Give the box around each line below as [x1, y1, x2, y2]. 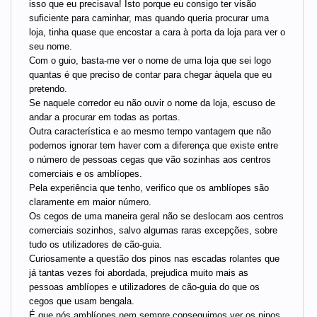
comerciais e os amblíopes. [29, 168, 142, 180]
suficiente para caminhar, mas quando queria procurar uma [29, 13, 269, 24]
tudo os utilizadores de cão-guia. [29, 239, 162, 250]
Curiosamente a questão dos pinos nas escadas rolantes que [29, 253, 279, 265]
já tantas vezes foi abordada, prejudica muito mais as [29, 267, 248, 279]
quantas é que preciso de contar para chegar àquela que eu [29, 69, 272, 81]
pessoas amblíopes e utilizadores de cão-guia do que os [29, 282, 260, 293]
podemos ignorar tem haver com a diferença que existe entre [29, 140, 278, 151]
